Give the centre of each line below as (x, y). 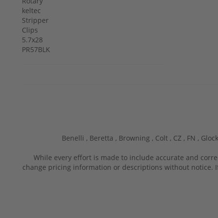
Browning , (137, 138)
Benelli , (76, 138)
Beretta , (104, 138)
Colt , (164, 138)
